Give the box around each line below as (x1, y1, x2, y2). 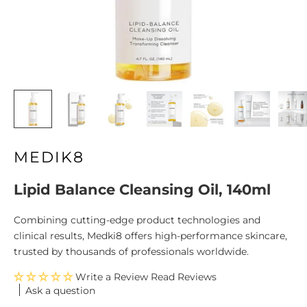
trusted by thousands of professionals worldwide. (14, 245, 249, 258)
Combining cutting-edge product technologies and (14, 214, 260, 227)
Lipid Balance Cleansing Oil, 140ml (14, 181, 271, 199)
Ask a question (25, 284, 95, 297)
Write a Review (75, 271, 148, 284)
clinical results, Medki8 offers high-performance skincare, (14, 230, 287, 243)
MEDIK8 (14, 148, 84, 167)
